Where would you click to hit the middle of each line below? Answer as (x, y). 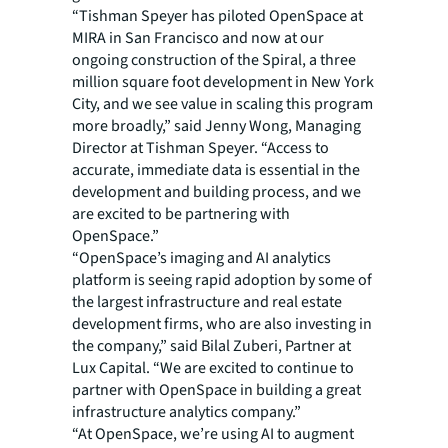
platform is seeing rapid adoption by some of (222, 280)
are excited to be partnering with (181, 214)
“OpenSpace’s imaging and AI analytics (201, 258)
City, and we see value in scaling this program (222, 104)
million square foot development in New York (223, 82)
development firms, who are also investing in (222, 324)
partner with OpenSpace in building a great (216, 390)
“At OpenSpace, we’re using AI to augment (213, 434)
